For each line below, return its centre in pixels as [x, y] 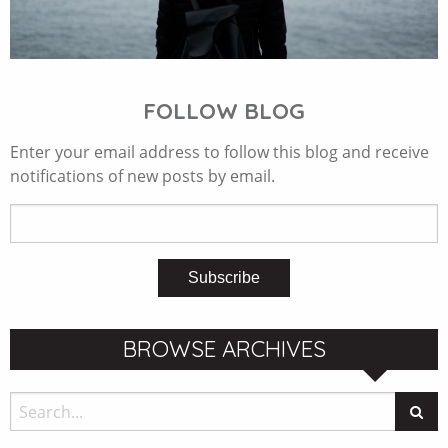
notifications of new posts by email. [142, 175]
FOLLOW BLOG [224, 110]
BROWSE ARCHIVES [224, 348]
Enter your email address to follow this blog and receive [219, 151]
